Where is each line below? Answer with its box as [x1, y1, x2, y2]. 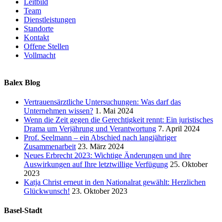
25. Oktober [170, 160, 208, 169]
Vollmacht [24, 51, 55, 59]
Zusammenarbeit [24, 142, 76, 151]
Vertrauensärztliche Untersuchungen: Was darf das [24, 98, 181, 107]
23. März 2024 [78, 142, 124, 151]
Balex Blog [4, 78, 40, 87]
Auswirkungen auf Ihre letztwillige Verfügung [24, 160, 168, 169]
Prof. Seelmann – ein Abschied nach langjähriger [24, 133, 176, 142]
